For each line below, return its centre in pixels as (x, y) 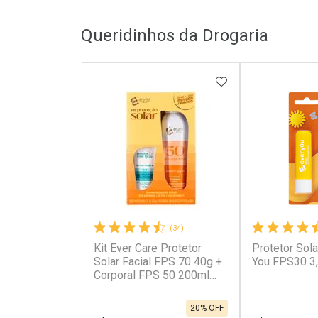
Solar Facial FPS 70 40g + (158, 262)
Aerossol (116, 289)
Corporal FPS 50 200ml (151, 275)
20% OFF (207, 308)
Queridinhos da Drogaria (175, 36)
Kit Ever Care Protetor (147, 248)
